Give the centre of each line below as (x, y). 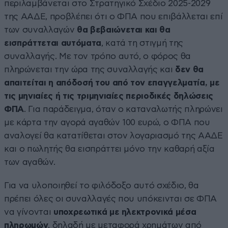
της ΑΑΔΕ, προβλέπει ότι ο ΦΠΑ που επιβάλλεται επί (113, 16)
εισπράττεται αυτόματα (53, 43)
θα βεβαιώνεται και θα (122, 30)
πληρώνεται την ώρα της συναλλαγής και (89, 69)
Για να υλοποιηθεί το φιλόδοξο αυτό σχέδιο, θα (102, 185)
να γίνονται (29, 212)
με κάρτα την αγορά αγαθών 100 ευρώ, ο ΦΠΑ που (107, 122)
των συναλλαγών (39, 30)
